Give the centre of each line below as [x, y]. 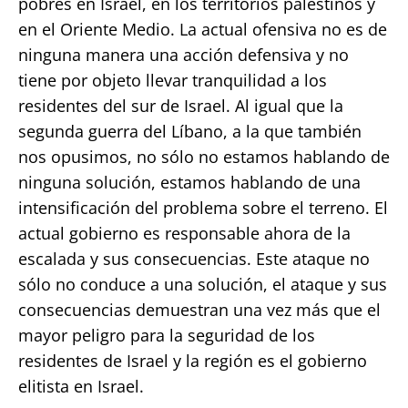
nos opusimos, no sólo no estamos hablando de [204, 156]
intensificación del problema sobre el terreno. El [203, 207]
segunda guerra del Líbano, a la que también [190, 131]
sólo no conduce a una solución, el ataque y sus [203, 284]
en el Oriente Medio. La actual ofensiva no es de [203, 29]
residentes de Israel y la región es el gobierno [193, 360]
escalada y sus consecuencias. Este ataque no [194, 258]
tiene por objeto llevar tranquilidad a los [173, 80]
